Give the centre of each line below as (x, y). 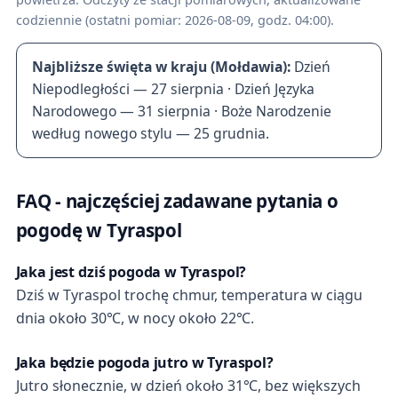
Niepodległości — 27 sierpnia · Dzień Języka (174, 88)
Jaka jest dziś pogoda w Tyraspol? (131, 272)
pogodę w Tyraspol (99, 230)
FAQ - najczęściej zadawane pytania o (177, 200)
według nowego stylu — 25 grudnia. (151, 133)
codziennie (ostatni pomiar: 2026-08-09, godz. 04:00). (175, 20)
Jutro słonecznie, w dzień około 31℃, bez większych (188, 386)
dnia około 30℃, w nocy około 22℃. (135, 318)
